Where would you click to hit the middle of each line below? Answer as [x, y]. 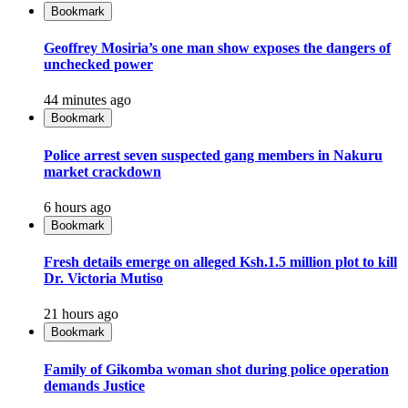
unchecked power [98, 65]
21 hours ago [81, 314]
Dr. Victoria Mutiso [103, 279]
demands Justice [94, 385]
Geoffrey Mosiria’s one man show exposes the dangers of [217, 48]
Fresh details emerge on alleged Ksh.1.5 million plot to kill [220, 262]
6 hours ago [77, 207]
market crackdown [102, 171]
